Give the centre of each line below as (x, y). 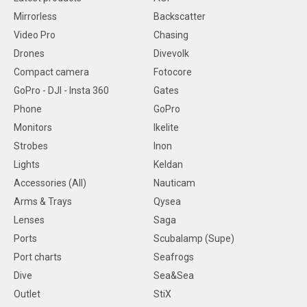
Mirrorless (35, 16)
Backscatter (180, 16)
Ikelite (166, 127)
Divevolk (171, 53)
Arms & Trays (43, 201)
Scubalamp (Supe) (194, 238)
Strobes (31, 146)
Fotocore (173, 72)
